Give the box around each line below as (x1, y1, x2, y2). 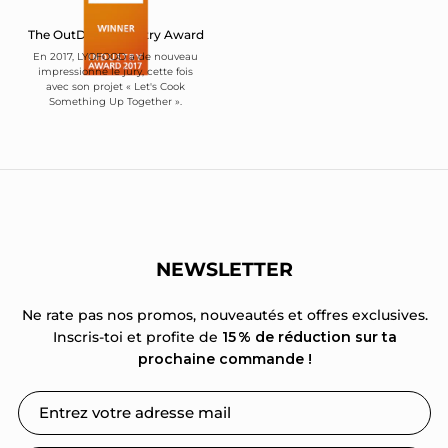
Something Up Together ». (49, 94, 182, 108)
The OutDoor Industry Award (27, 26, 204, 42)
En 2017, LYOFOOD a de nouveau (33, 49, 198, 63)
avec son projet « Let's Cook (46, 79, 185, 93)
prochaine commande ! (137, 349, 312, 368)
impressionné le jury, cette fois (38, 64, 193, 78)
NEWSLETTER (156, 256, 293, 281)
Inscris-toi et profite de (52, 327, 222, 346)
